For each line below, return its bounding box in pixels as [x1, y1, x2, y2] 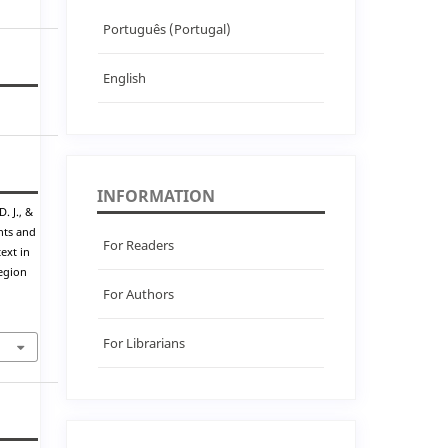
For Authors [103, 284, 175, 303]
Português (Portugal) [103, 19, 232, 38]
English [103, 68, 147, 87]
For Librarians [103, 333, 186, 352]
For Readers [103, 235, 175, 254]
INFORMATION [97, 184, 216, 207]
